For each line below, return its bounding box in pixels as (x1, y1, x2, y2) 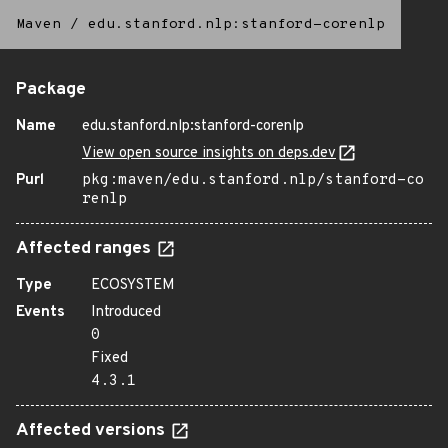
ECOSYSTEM (91, 276, 175, 295)
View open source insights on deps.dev (82, 144, 336, 163)
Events (16, 303, 65, 322)
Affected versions (16, 420, 169, 442)
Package (16, 79, 86, 101)
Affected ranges (16, 238, 155, 260)
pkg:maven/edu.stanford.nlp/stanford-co (82, 171, 424, 190)
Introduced (91, 303, 161, 322)
